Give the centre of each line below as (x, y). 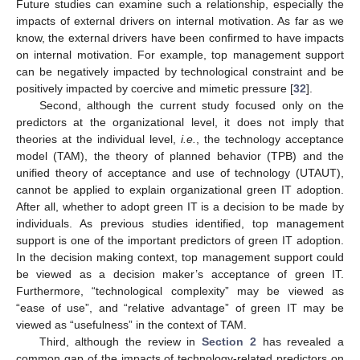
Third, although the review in (121, 342)
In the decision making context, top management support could (180, 258)
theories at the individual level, (98, 139)
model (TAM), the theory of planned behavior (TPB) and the (180, 156)
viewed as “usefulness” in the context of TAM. (131, 325)
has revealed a (300, 342)
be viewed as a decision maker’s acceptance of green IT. (180, 274)
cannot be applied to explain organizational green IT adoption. (180, 190)
